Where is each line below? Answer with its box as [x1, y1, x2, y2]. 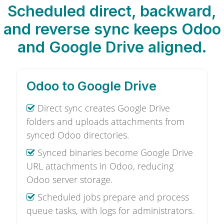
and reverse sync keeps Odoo [3, 19, 221, 38]
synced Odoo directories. [26, 129, 129, 141]
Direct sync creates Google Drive [35, 102, 170, 114]
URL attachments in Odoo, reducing [26, 160, 173, 172]
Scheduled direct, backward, [7, 1, 216, 20]
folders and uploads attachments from [26, 115, 184, 127]
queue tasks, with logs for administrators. [26, 204, 194, 216]
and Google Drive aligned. [17, 37, 206, 56]
